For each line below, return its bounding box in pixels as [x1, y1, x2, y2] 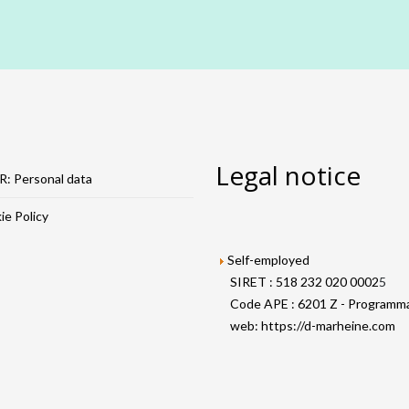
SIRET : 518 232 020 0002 [230, 274, 379, 289]
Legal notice [215, 158, 361, 193]
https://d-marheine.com [261, 318, 395, 333]
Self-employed [227, 252, 309, 267]
